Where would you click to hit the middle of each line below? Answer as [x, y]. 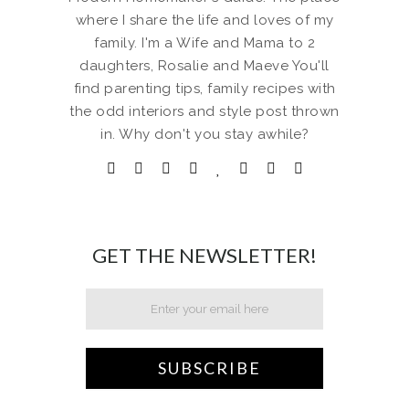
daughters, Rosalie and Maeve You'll [204, 65]
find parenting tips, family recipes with [204, 88]
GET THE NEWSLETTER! [204, 255]
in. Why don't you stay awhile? [204, 134]
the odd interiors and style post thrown [204, 111]
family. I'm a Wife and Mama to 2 [204, 42]
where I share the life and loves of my [204, 20]
